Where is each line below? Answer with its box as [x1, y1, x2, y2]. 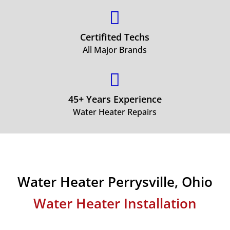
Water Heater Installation [33, 194, 197, 213]
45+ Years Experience [68, 93, 162, 105]
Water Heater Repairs [73, 106, 157, 118]
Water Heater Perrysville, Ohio [17, 172, 213, 191]
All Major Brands [83, 44, 147, 55]
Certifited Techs [80, 31, 150, 43]
